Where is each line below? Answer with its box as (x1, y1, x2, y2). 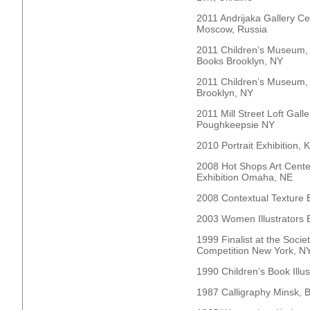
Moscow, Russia (197, 24, 267, 35)
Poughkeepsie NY (197, 119, 275, 130)
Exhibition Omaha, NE (197, 172, 293, 183)
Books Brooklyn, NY (197, 55, 308, 66)
